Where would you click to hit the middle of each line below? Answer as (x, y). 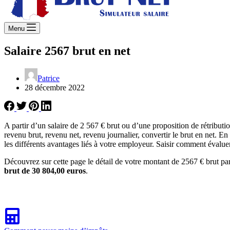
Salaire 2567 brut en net (67, 51)
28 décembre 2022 (55, 87)
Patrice (49, 78)
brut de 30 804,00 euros (45, 170)
